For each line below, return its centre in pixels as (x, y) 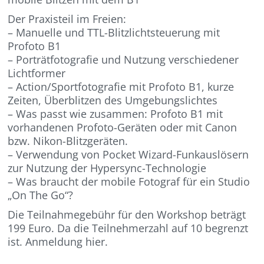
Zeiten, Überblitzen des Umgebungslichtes (113, 100)
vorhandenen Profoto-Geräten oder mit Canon (123, 128)
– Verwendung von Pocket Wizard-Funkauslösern (128, 155)
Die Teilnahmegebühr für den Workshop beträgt (127, 215)
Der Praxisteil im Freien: (67, 19)
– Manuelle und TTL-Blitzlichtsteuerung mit (114, 33)
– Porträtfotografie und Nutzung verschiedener (123, 60)
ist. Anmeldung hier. (58, 242)
